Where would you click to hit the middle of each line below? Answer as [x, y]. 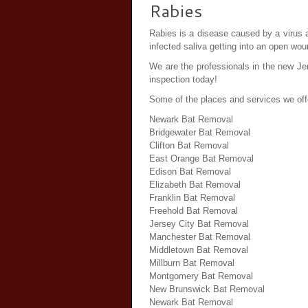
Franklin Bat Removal [192, 198]
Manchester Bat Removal [200, 237]
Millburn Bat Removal [192, 263]
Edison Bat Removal [190, 172]
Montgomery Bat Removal [201, 276]
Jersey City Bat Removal [199, 224]
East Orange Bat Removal [201, 158]
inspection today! [183, 79]
